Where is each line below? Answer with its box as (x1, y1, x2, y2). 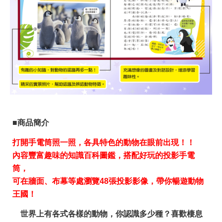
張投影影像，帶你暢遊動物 (109, 176, 204, 185)
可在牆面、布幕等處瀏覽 (12, 176, 100, 185)
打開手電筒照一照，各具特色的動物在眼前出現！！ (12, 138, 195, 147)
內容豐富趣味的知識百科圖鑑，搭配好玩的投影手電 (12, 151, 195, 160)
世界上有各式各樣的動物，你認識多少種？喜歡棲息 (12, 209, 203, 218)
